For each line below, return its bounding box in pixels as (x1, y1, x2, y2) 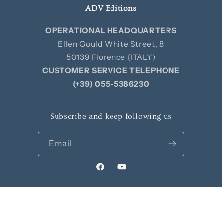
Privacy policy (93, 205, 134, 213)
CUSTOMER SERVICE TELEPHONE (42, 65, 180, 75)
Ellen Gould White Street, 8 (58, 39, 164, 49)
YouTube (116, 167, 149, 176)
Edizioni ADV (43, 205, 82, 213)
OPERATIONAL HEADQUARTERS (45, 25, 177, 35)
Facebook (95, 167, 131, 176)
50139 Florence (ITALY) (66, 52, 156, 62)
